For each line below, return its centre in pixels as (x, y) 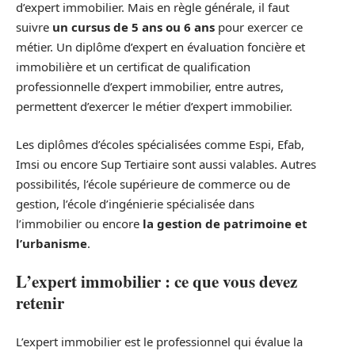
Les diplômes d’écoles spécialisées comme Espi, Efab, (160, 144)
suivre (34, 27)
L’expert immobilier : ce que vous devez (157, 282)
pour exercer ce (259, 27)
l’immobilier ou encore (79, 223)
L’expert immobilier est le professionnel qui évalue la (159, 341)
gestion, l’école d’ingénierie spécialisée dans (135, 203)
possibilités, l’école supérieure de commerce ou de (153, 183)
